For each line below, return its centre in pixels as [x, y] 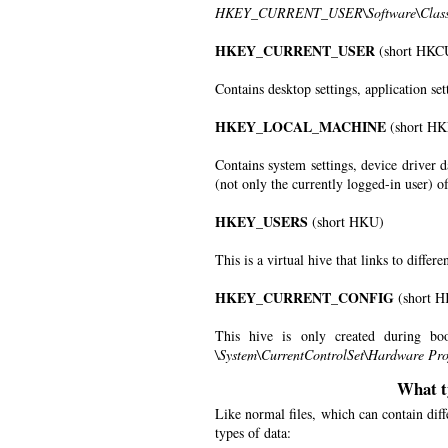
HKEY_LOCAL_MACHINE [300, 126]
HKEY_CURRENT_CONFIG [304, 297]
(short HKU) [346, 221]
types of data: [253, 432]
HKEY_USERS [261, 221]
